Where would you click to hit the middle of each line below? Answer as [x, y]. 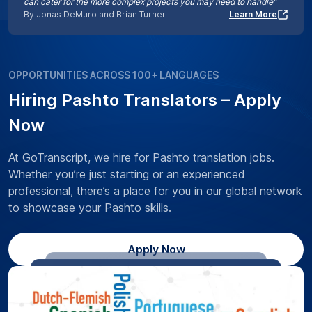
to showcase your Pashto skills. [90, 207]
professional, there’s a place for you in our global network [155, 190]
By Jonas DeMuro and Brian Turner [95, 14]
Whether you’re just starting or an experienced [127, 174]
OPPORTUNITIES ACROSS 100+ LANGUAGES [114, 75]
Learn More [253, 14]
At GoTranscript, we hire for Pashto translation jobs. [141, 157]
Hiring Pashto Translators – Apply [145, 100]
